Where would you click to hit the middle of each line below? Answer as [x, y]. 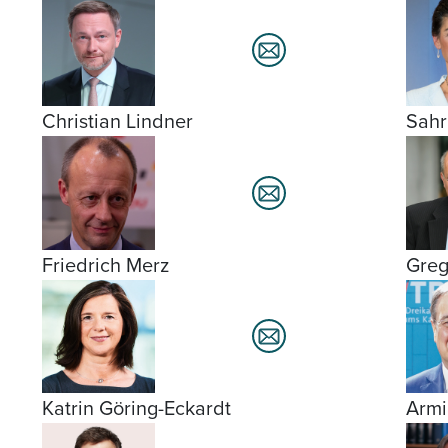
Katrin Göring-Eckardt [136, 407]
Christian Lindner [117, 121]
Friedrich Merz [105, 264]
